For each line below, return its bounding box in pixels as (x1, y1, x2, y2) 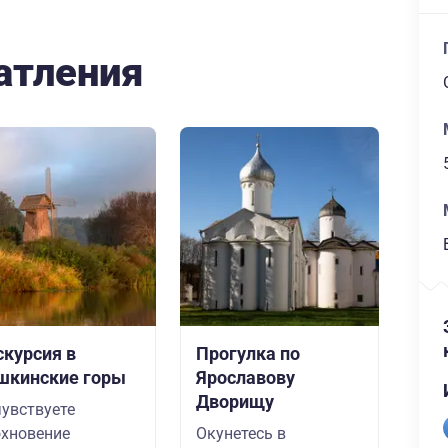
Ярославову (196, 367, 295, 388)
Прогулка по (196, 343, 300, 364)
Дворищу (196, 391, 274, 412)
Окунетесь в (196, 424, 286, 443)
